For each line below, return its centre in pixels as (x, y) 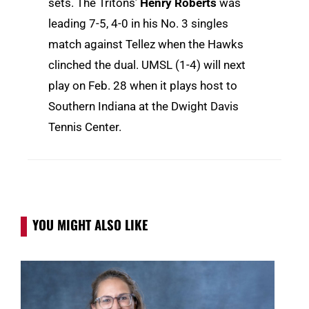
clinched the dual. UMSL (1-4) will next (147, 65)
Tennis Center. (85, 127)
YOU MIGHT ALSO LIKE (90, 225)
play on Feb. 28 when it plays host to (143, 86)
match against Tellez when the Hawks (146, 44)
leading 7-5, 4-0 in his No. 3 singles (138, 24)
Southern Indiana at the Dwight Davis (143, 107)
